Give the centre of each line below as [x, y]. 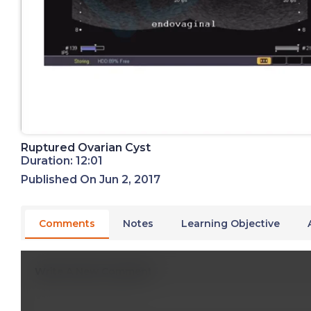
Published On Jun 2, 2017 [91, 179]
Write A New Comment [93, 271]
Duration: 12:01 [62, 160]
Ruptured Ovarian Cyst [86, 147]
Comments [67, 223]
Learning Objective [230, 223]
